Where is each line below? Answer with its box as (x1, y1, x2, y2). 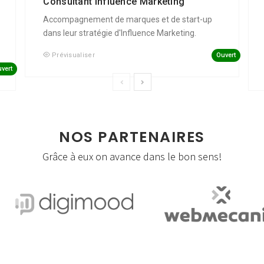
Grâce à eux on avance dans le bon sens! (42, 150, 222, 164)
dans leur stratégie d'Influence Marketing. (43, 28, 197, 38)
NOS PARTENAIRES (59, 127, 205, 148)
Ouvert (216, 51, 236, 59)
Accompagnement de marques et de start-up (43, 15, 213, 25)
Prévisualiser (51, 51, 95, 60)
